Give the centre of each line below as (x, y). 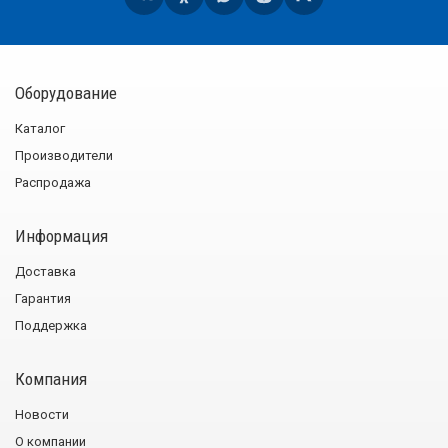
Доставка (45, 271)
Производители (64, 155)
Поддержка (51, 325)
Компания (51, 378)
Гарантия (43, 298)
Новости (42, 414)
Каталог (40, 128)
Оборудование (66, 92)
